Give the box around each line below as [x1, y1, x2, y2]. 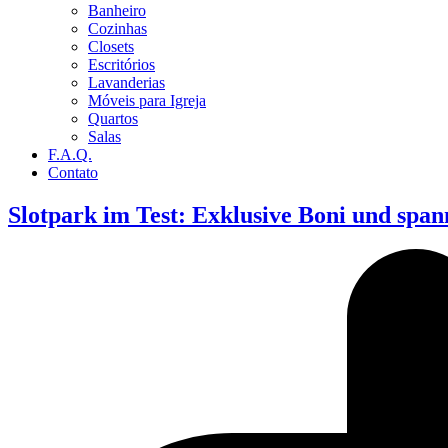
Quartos [88, 110, 138, 127]
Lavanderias [88, 74, 165, 91]
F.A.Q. [48, 146, 92, 163]
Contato [48, 164, 98, 181]
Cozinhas [88, 20, 147, 37]
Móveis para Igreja [88, 92, 206, 109]
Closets [88, 38, 134, 55]
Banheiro [88, 2, 146, 19]
